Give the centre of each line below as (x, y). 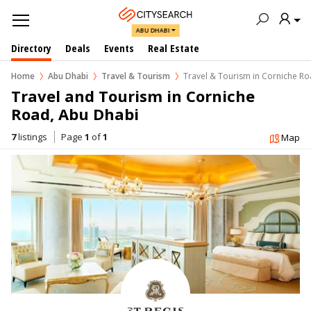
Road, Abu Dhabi (75, 114)
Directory (31, 48)
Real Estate (174, 48)
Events (119, 48)
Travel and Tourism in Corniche (135, 96)
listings (32, 137)
